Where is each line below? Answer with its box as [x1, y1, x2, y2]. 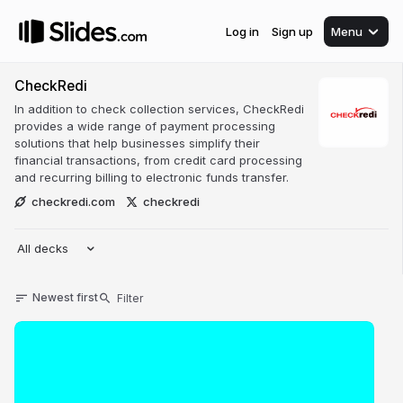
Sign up [272, 23, 313, 39]
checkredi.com [31, 194, 115, 209]
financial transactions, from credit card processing [14, 153, 302, 167]
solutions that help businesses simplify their [14, 136, 260, 150]
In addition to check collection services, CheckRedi [14, 102, 304, 116]
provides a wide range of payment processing [14, 119, 275, 133]
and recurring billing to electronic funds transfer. [14, 170, 289, 184]
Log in [226, 23, 259, 39]
